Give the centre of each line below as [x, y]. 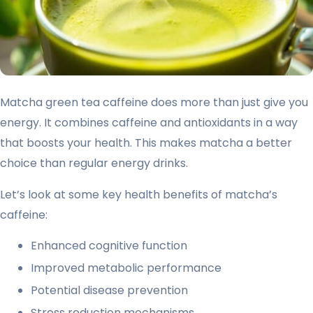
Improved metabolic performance [126, 268]
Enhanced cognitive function [109, 245]
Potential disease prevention [109, 290]
